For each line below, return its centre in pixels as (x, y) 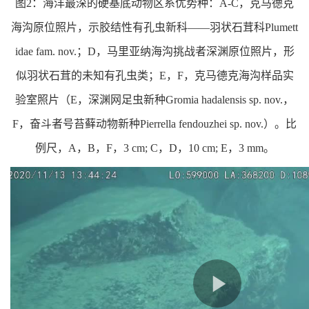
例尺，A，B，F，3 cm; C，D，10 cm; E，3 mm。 (154, 148)
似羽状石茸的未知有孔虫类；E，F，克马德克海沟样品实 (154, 75)
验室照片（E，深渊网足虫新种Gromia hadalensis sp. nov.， (154, 99)
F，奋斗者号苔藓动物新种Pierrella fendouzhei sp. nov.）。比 (154, 123)
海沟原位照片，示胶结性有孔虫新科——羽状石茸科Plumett (154, 27)
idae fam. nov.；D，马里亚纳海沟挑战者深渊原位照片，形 (154, 51)
